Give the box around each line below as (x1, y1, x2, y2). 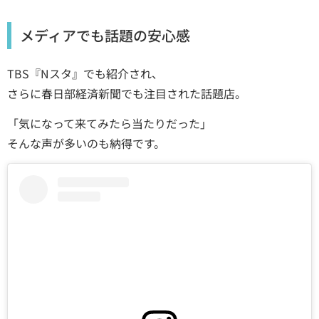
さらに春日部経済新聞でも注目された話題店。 (7, 85, 246, 103)
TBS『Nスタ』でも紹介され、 (7, 65, 163, 83)
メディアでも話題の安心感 (20, 25, 190, 46)
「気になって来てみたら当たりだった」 (7, 115, 211, 132)
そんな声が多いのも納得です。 (7, 135, 165, 152)
